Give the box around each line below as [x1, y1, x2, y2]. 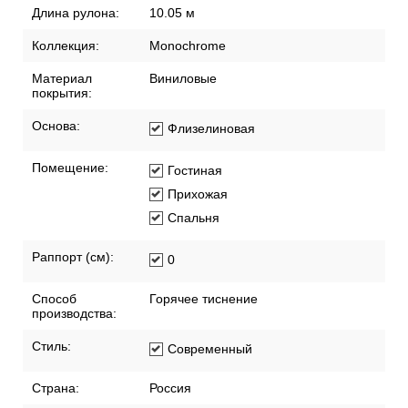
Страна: [32, 381, 79, 396]
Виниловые [149, 71, 217, 87]
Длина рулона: [32, 5, 119, 21]
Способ [32, 291, 76, 307]
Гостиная [168, 163, 222, 178]
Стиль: [32, 339, 71, 354]
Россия [149, 381, 191, 396]
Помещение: [32, 160, 108, 176]
